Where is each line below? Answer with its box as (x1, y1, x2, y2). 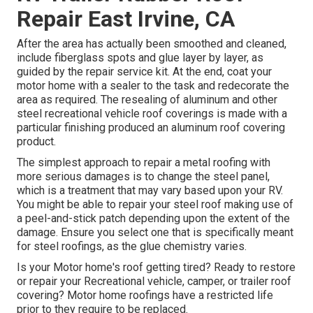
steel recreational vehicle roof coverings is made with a (17, 107, 287, 121)
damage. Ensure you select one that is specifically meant (17, 226, 293, 240)
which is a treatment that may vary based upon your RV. (17, 184, 283, 198)
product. (17, 135, 56, 149)
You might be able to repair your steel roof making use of (17, 198, 293, 212)
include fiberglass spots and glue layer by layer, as (17, 51, 263, 65)
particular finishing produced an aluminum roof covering (17, 121, 285, 135)
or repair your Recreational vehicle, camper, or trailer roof (17, 275, 291, 289)
